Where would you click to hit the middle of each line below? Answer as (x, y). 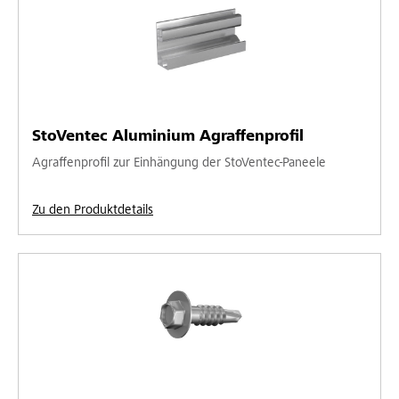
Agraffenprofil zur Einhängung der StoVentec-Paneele (179, 163)
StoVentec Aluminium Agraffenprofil (168, 137)
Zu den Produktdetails (93, 210)
